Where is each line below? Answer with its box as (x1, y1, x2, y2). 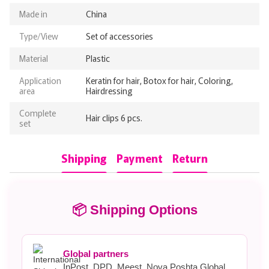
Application (19, 74, 61, 86)
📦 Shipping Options (71, 202, 198, 217)
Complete (19, 106, 56, 119)
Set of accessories (86, 29, 153, 42)
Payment (116, 150, 163, 166)
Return (172, 150, 208, 166)
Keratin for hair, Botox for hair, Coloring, (86, 74, 233, 86)
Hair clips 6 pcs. (86, 111, 142, 124)
